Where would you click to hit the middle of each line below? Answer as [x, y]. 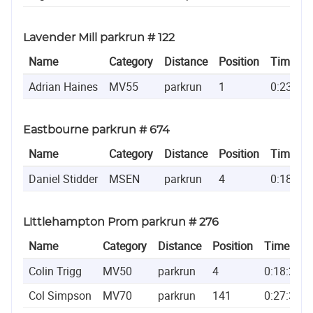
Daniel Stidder [63, 179]
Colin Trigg [55, 271]
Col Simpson [60, 295]
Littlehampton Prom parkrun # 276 [121, 222]
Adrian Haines [63, 86]
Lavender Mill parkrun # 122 [99, 37]
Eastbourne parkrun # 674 [96, 130]
